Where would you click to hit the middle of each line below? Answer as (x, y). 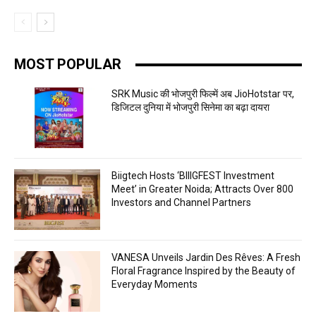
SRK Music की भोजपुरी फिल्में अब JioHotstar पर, (203, 94)
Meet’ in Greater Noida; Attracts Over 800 (203, 189)
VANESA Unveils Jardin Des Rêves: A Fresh (206, 257)
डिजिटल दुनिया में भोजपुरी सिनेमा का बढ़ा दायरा (191, 108)
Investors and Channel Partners (182, 203)
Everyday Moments (155, 284)
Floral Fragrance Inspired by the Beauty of (204, 271)
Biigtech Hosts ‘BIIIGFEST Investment (193, 176)
